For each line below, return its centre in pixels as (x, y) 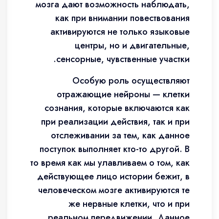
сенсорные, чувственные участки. (123, 59)
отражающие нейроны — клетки (123, 94)
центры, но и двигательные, (132, 45)
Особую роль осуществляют (131, 81)
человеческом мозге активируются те (114, 190)
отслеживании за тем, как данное (120, 135)
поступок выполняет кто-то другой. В (115, 149)
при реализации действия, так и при (115, 122)
